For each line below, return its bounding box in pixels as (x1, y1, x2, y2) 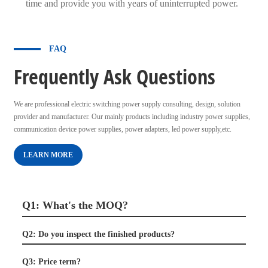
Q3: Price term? (22, 257, 81, 266)
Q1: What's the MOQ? (22, 199, 131, 211)
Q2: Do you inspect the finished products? (22, 229, 175, 239)
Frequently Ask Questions (13, 62, 215, 90)
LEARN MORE (23, 150, 73, 159)
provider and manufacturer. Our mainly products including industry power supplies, (13, 112, 250, 121)
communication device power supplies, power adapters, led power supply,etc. (13, 124, 233, 133)
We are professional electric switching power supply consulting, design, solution (13, 99, 240, 108)
